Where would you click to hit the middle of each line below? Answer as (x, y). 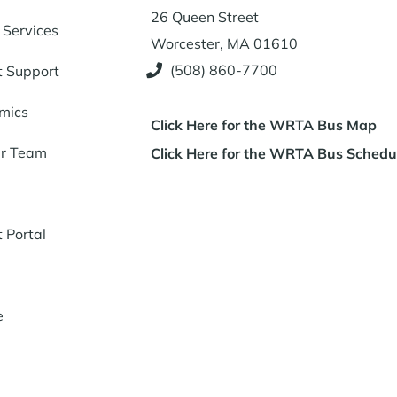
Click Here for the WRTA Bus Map (263, 125)
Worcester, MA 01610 (224, 44)
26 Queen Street (204, 17)
